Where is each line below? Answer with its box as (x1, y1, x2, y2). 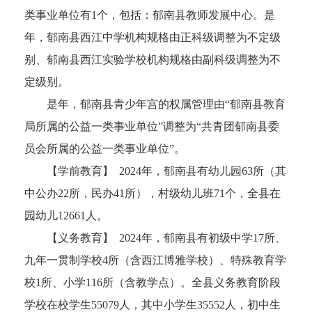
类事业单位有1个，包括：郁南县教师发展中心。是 (24, 9, 275, 22)
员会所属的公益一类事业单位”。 (24, 143, 185, 155)
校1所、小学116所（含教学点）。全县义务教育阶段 (24, 276, 281, 289)
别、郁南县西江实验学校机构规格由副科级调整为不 (24, 54, 281, 66)
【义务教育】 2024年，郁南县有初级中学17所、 (24, 232, 286, 244)
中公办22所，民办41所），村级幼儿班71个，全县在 (24, 187, 281, 200)
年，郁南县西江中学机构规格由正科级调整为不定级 (24, 31, 281, 44)
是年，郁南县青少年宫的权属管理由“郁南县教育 (24, 98, 286, 111)
